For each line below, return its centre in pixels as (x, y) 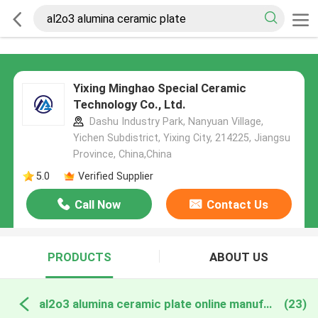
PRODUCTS (79, 257)
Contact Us (237, 205)
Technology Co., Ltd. (129, 105)
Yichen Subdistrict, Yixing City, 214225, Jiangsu (181, 138)
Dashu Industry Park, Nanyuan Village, (175, 122)
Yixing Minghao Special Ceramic (159, 88)
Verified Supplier (115, 176)
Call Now (98, 205)
